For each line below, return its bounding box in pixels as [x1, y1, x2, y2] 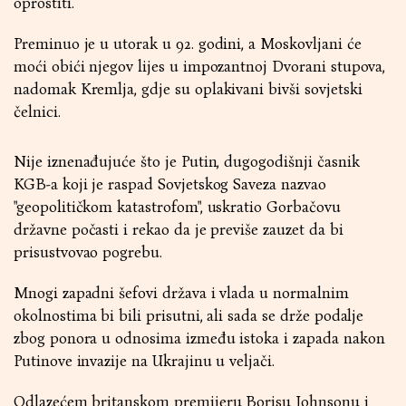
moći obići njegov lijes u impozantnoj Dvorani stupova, [14, 57, 386, 76]
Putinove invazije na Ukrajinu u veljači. [14, 352, 275, 371]
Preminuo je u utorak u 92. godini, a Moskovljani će [14, 34, 362, 53]
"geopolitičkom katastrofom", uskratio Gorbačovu [14, 198, 341, 217]
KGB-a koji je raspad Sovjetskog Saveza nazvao [14, 175, 326, 194]
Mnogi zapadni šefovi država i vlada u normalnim [14, 284, 349, 303]
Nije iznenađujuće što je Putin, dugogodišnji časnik [14, 152, 360, 171]
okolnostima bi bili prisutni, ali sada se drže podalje [14, 306, 364, 325]
